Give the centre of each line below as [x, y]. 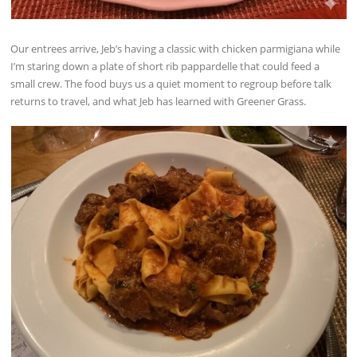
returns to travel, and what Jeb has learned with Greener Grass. [159, 101]
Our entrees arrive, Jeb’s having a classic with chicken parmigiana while [176, 48]
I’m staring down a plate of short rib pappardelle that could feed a [165, 66]
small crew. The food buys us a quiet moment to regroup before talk [171, 83]
